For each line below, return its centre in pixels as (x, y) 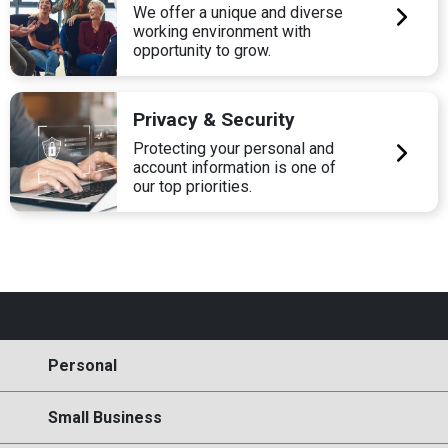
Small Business (105, 418)
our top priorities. (193, 187)
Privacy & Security (214, 120)
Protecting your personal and (234, 149)
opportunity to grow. (202, 51)
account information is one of (235, 168)
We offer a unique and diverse (238, 13)
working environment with (222, 32)
